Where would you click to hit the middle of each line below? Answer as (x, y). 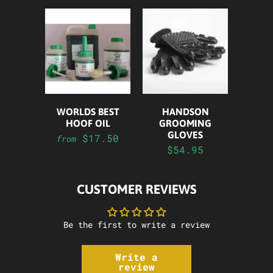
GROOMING (185, 123)
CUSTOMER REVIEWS (136, 189)
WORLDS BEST (88, 111)
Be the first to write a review (136, 224)
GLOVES (185, 134)
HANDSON (185, 111)
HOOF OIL (88, 123)
